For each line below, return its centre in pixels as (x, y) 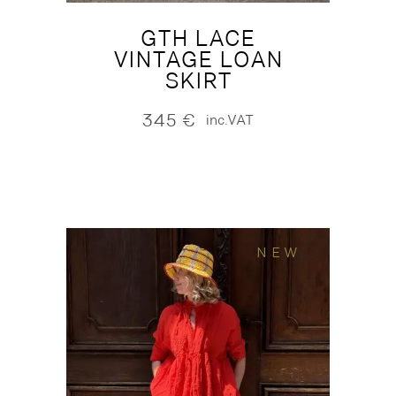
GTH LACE (198, 38)
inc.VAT (230, 120)
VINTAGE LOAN (198, 59)
